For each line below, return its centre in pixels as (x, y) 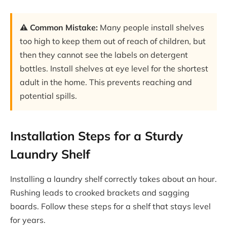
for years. (28, 220)
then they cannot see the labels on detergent (104, 54)
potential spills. (48, 96)
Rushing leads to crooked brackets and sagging (100, 193)
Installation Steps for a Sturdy (97, 136)
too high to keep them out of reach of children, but (113, 41)
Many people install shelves (151, 27)
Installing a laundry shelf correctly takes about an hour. (113, 179)
